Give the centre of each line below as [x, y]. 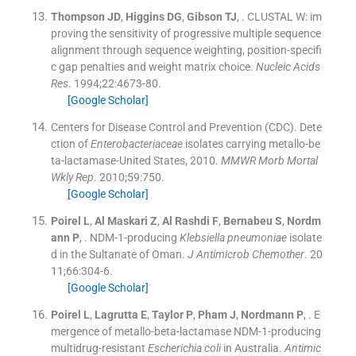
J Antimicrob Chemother [246, 254]
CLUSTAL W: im [284, 16]
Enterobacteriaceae [136, 143]
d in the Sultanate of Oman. [118, 254]
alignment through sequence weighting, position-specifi [186, 50]
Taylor [167, 314]
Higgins [145, 16]
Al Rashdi [186, 221]
